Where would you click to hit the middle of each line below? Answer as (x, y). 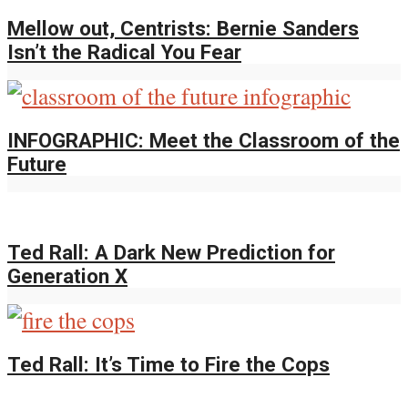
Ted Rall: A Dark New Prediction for (171, 252)
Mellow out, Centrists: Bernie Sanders (183, 28)
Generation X (67, 275)
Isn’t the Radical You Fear (124, 51)
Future (37, 163)
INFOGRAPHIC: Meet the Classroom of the (204, 140)
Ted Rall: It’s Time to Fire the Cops (168, 365)
